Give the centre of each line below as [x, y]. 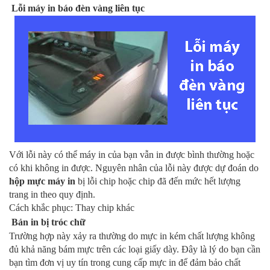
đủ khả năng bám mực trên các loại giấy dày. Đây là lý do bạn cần [135, 250]
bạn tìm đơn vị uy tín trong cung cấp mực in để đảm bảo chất [125, 263]
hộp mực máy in [42, 181]
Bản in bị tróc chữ [49, 222]
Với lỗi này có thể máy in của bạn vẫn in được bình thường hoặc [132, 155]
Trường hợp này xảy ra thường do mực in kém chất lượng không [132, 236]
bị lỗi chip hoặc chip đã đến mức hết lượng [158, 181]
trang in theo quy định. [53, 195]
